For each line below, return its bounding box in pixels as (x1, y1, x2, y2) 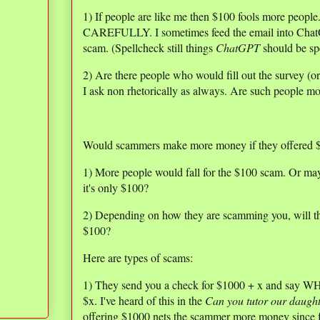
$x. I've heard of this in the (83, 293, 205, 309)
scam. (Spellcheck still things (83, 40, 216, 56)
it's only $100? (83, 180, 149, 196)
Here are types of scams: (83, 250, 193, 266)
